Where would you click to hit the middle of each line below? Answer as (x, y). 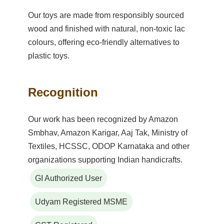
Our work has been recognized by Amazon (103, 119)
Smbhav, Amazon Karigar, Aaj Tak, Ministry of (108, 133)
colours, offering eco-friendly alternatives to (104, 42)
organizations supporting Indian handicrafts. (105, 160)
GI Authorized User (68, 178)
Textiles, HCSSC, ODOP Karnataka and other (109, 146)
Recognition (63, 92)
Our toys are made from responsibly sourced (106, 15)
